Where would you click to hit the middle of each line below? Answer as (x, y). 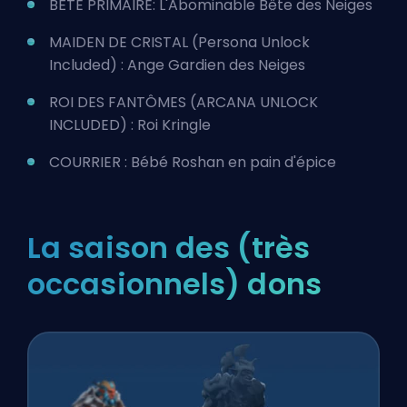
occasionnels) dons (174, 284)
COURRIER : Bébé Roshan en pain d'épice (193, 163)
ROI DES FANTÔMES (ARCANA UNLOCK (184, 103)
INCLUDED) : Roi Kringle (130, 125)
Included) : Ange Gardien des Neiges (177, 65)
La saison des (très (169, 248)
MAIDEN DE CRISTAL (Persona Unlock (179, 43)
